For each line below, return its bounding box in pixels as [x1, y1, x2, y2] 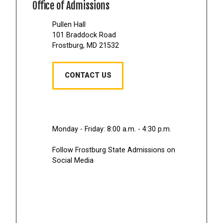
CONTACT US [64, 71, 111, 80]
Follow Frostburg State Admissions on [52, 146, 175, 155]
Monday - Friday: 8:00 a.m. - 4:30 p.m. [52, 124, 171, 133]
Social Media [52, 156, 94, 165]
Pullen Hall [52, 20, 86, 29]
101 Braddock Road [52, 31, 116, 40]
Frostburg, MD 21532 [52, 41, 119, 50]
